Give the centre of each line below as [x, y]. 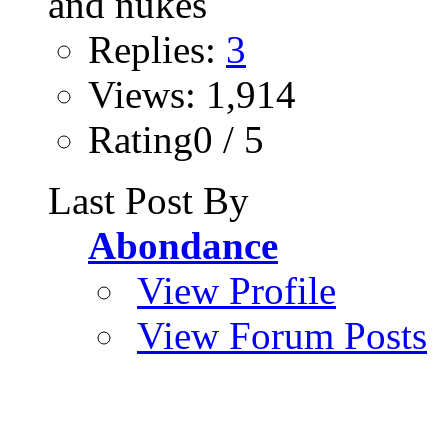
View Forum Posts [282, 335]
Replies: [157, 49]
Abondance [183, 245]
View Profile [236, 290]
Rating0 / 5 [176, 139]
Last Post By [148, 200]
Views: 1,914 [192, 94]
